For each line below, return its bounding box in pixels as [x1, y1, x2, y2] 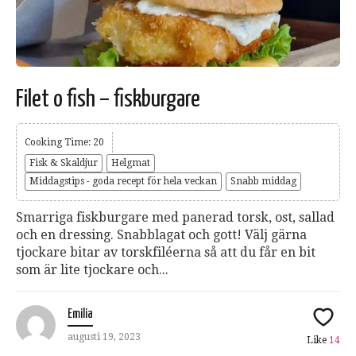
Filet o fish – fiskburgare [16, 87, 200, 111]
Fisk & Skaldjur [29, 157, 98, 168]
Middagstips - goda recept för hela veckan [29, 175, 217, 187]
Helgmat [111, 157, 150, 168]
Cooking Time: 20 [25, 136, 104, 148]
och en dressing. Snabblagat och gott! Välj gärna [16, 226, 307, 242]
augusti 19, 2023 [68, 331, 141, 342]
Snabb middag [230, 175, 296, 187]
